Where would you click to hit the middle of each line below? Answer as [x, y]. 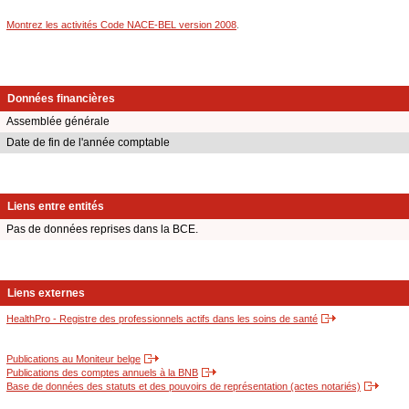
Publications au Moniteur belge [73, 359]
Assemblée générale [58, 122]
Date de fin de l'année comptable [88, 143]
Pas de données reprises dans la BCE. [102, 230]
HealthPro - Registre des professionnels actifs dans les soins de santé [162, 319]
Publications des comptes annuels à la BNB [102, 373]
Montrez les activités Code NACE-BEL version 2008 [121, 24]
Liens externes [46, 294]
